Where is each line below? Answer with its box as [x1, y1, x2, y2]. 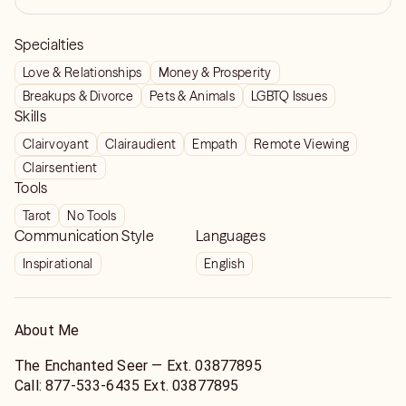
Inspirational [23, 256, 93, 272]
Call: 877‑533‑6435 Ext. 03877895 [14, 377, 239, 394]
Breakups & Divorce [23, 88, 134, 104]
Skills [14, 107, 46, 125]
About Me [14, 322, 80, 339]
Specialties [14, 35, 84, 53]
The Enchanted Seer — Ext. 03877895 [14, 357, 262, 374]
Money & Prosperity [158, 64, 272, 81]
